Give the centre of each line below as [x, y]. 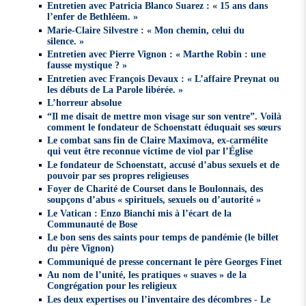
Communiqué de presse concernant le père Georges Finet [165, 261]
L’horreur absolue [85, 103]
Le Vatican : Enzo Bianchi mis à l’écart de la [140, 213]
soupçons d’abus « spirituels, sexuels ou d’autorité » [154, 200]
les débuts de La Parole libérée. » [115, 89]
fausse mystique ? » [87, 65]
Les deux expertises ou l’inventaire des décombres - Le [159, 299]
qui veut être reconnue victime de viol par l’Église [150, 151]
